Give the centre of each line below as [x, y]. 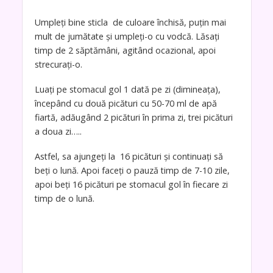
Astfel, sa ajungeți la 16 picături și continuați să [129, 156]
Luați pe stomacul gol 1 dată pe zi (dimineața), [127, 89]
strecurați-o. [58, 64]
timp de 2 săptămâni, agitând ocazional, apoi [125, 50]
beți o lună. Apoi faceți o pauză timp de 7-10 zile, [132, 170]
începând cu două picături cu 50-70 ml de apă [126, 103]
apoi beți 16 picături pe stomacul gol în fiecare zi [131, 184]
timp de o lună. [64, 198]
